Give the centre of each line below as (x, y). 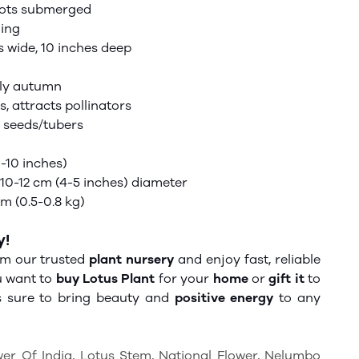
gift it (288, 278)
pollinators (97, 105)
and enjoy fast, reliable (248, 259)
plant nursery (132, 259)
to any (297, 298)
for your (184, 278)
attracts (37, 105)
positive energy (224, 298)
